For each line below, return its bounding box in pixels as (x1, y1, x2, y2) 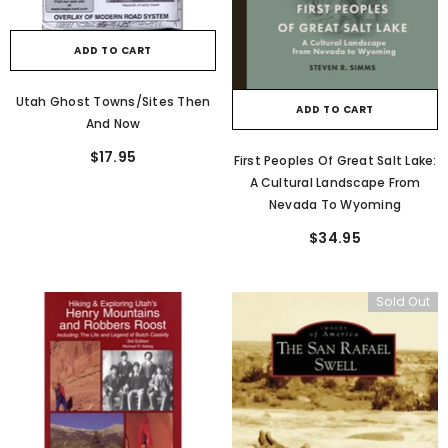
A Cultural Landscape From (249, 173, 421, 191)
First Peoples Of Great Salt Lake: (233, 151, 437, 169)
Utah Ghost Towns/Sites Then (15, 93, 211, 110)
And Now (85, 115, 141, 132)
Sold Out (376, 292, 430, 310)
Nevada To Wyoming (268, 195, 402, 213)
